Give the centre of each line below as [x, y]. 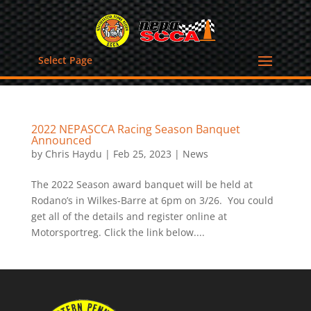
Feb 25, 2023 [142, 154]
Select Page [65, 60]
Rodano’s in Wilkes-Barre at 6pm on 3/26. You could [152, 200]
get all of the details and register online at [129, 216]
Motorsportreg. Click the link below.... [118, 232]
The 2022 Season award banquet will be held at [142, 184]
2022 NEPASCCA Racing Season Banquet [135, 129]
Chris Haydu [73, 154]
